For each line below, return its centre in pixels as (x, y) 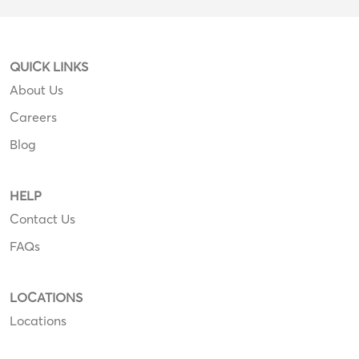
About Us (36, 89)
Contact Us (42, 218)
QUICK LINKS (49, 66)
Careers (33, 117)
